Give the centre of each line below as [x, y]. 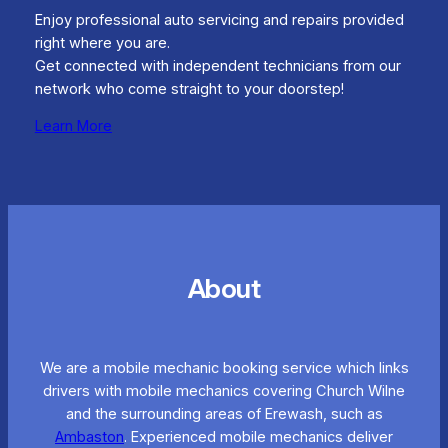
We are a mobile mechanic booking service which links [224, 368]
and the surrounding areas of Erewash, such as [224, 414]
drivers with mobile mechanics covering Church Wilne [224, 391]
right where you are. [102, 42]
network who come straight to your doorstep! [189, 88]
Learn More [73, 126]
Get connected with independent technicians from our [217, 65]
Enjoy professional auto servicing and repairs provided [219, 19]
